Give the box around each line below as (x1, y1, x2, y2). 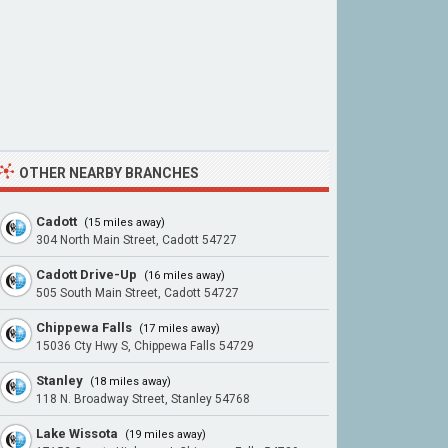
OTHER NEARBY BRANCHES (19, 165, 199, 181)
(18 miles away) (87, 375, 171, 388)
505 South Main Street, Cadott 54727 (36, 286, 239, 300)
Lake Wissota (36, 426, 118, 441)
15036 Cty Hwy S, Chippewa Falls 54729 (36, 339, 254, 353)
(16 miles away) (141, 269, 225, 282)
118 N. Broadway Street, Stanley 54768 (36, 392, 250, 406)
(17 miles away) (136, 322, 220, 335)
